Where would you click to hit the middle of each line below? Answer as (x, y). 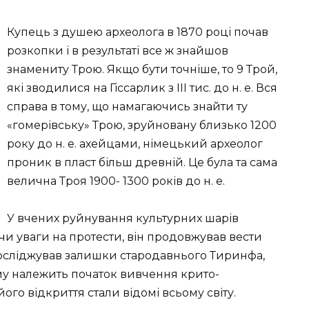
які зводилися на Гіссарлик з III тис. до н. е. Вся (142, 88)
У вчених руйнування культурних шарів (123, 219)
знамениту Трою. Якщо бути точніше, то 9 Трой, (142, 70)
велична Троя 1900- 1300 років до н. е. (116, 181)
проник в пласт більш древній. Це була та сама (142, 163)
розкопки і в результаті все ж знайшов (118, 51)
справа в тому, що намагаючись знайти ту (127, 107)
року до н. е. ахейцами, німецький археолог (135, 144)
